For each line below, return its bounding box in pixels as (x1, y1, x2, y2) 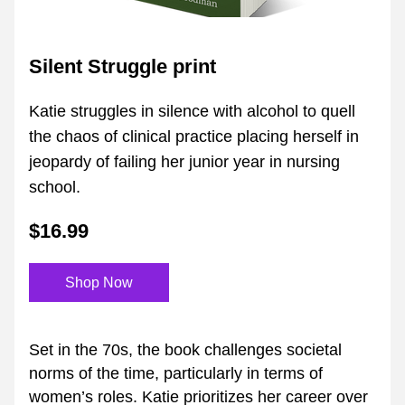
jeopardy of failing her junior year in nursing (29, 153, 340, 171)
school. (29, 178, 80, 196)
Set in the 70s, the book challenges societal (29, 341, 342, 359)
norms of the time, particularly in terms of (29, 364, 323, 382)
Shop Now (65, 275, 133, 290)
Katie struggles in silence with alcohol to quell (29, 102, 355, 120)
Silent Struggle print (29, 55, 216, 78)
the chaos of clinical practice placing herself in (29, 127, 359, 146)
